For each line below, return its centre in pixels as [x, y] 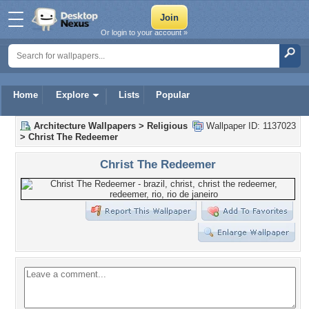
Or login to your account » [144, 32]
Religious [167, 126]
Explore [72, 95]
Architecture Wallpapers [85, 126]
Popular [173, 95]
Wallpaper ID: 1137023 [250, 126]
